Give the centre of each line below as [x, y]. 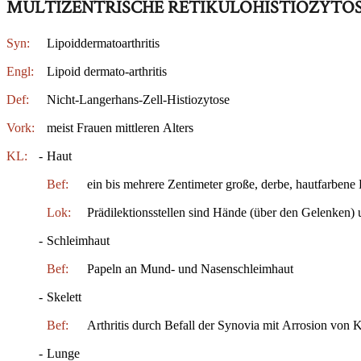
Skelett [64, 297]
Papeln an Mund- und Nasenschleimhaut [190, 268]
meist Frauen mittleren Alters [120, 127]
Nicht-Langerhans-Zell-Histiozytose [138, 99]
